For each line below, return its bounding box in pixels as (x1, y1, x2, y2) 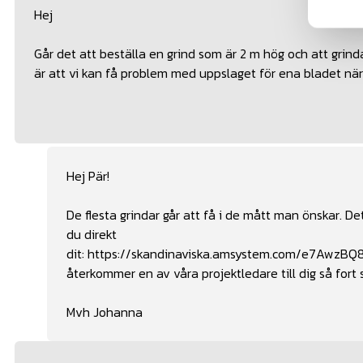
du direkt (66, 224, 117, 244)
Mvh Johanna (66, 301, 143, 322)
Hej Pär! (66, 165, 109, 186)
